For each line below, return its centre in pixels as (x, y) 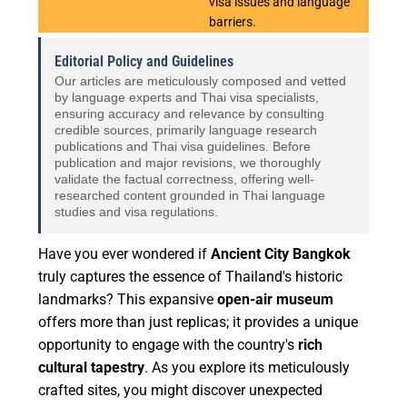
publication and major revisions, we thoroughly (188, 163)
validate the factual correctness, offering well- (185, 179)
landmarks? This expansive (128, 300)
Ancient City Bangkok (281, 254)
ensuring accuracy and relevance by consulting (190, 114)
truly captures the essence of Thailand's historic (191, 277)
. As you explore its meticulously (248, 368)
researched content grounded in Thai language (190, 196)
